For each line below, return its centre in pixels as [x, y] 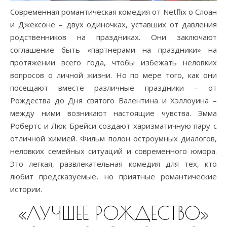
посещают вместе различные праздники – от [113, 87]
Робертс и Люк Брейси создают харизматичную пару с [113, 125]
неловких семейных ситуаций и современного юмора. [113, 151]
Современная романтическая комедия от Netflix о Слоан [113, 11]
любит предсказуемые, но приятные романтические [113, 176]
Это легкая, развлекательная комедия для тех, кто [113, 163]
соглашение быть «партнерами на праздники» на [113, 49]
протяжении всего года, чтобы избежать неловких [113, 62]
